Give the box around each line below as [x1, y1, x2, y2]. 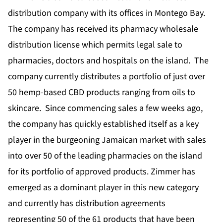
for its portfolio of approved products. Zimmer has [8, 165, 195, 178]
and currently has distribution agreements [8, 197, 166, 210]
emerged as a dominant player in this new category [8, 181, 199, 194]
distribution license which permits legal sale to [8, 38, 182, 51]
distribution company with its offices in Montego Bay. [8, 6, 205, 19]
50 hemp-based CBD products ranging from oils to [8, 86, 195, 99]
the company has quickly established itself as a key [8, 117, 199, 130]
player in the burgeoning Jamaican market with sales [8, 133, 206, 146]
